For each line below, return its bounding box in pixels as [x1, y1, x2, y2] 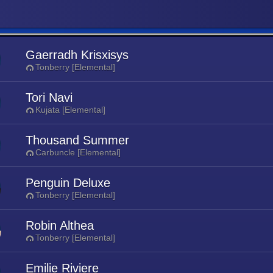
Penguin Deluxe [26, 176, 110, 190]
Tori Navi [26, 91, 73, 104]
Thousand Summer [26, 133, 129, 147]
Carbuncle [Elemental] [35, 147, 121, 157]
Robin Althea [26, 219, 94, 232]
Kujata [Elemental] [35, 105, 105, 115]
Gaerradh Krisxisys [26, 48, 129, 62]
